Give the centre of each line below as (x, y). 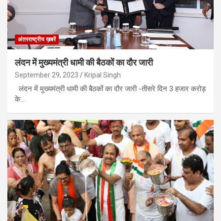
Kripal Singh (103, 75)
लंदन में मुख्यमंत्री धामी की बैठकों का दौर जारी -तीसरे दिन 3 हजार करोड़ (110, 89)
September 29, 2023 (47, 75)
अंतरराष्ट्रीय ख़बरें (37, 39)
